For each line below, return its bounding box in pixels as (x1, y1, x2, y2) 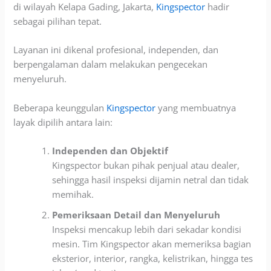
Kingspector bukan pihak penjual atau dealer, (52, 158, 240, 171)
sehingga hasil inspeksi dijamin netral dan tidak (52, 173, 249, 186)
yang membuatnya (155, 101, 237, 114)
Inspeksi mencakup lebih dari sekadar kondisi (52, 223, 242, 235)
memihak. (52, 188, 94, 200)
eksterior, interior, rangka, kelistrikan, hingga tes (52, 252, 253, 264)
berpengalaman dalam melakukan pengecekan (13, 58, 208, 71)
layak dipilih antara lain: (13, 116, 113, 128)
